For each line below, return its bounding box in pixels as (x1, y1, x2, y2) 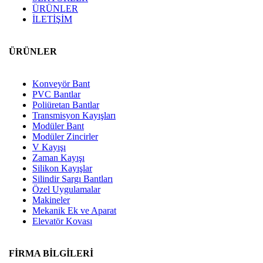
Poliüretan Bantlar (32, 100, 99, 110)
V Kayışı (32, 142, 66, 153)
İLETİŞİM (32, 14, 72, 24)
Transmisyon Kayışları (32, 110, 116, 121)
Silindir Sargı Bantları (32, 174, 113, 184)
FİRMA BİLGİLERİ (9, 248, 93, 259)
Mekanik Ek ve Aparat (32, 205, 116, 216)
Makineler (32, 195, 70, 205)
